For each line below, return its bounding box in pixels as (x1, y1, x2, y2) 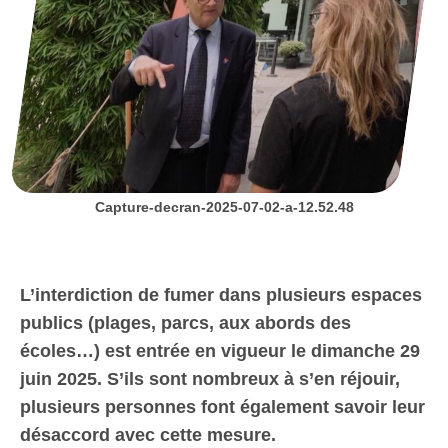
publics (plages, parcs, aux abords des (20, 313, 351, 334)
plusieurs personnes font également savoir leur (20, 397, 425, 418)
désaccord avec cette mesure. (20, 425, 276, 446)
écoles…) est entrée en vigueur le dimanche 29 (20, 341, 420, 362)
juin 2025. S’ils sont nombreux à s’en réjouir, (20, 369, 400, 390)
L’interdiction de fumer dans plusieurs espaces (20, 285, 422, 306)
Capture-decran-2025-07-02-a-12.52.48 (94, 199, 354, 216)
